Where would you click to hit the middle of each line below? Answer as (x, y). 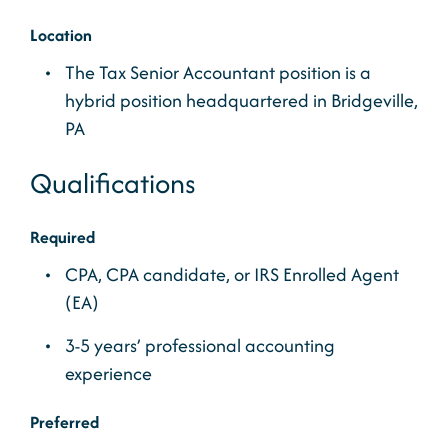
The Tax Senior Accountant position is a (218, 72)
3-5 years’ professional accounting (200, 345)
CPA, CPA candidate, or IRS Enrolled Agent (232, 274)
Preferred (64, 422)
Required (62, 237)
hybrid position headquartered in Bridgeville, (241, 100)
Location (61, 35)
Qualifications (113, 183)
